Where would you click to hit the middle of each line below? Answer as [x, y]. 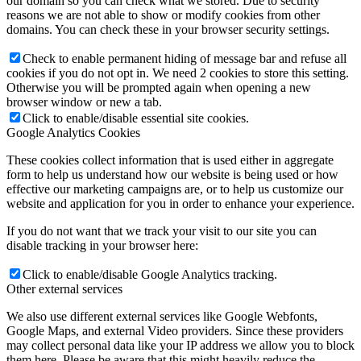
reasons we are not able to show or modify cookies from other [163, 15]
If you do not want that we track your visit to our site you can [162, 231]
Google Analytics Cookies [73, 133]
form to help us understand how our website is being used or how [172, 175]
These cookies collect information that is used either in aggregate [170, 160]
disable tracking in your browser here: [102, 246]
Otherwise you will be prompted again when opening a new [159, 88]
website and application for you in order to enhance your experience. [180, 204]
